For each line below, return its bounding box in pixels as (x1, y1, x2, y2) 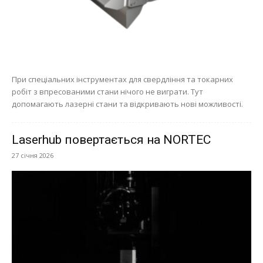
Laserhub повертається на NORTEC (12, 133, 211, 147)
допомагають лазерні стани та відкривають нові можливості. (12, 99, 243, 110)
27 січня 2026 (12, 151, 53, 160)
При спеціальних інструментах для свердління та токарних (12, 74, 233, 85)
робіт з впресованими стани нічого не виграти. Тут (12, 86, 203, 97)
